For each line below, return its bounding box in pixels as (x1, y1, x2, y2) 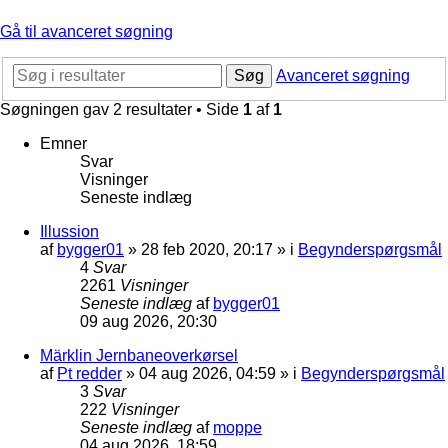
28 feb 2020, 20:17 (141, 240, 273, 258)
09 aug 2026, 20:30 (80, 312, 217, 330)
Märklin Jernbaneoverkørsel (40, 346, 238, 364)
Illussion (40, 222, 99, 240)
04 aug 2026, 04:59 (139, 364, 276, 382)
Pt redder (57, 364, 122, 382)
